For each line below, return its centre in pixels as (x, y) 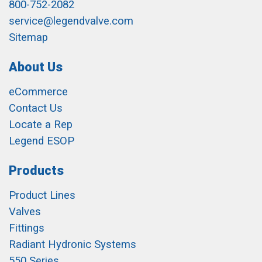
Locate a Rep (41, 125)
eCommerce (38, 92)
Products (36, 170)
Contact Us (36, 108)
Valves (25, 212)
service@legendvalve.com (71, 21)
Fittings (27, 228)
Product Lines (42, 195)
